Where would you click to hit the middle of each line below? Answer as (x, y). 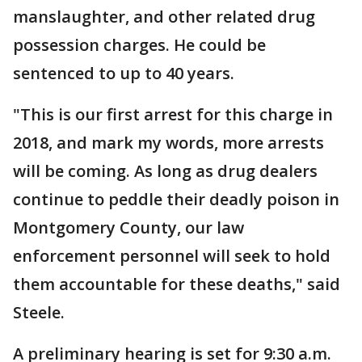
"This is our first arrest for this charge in (173, 114)
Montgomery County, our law (128, 227)
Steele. (39, 312)
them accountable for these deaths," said (177, 284)
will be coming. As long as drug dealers (165, 171)
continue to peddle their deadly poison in (176, 199)
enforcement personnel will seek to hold (172, 256)
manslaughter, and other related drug (164, 17)
